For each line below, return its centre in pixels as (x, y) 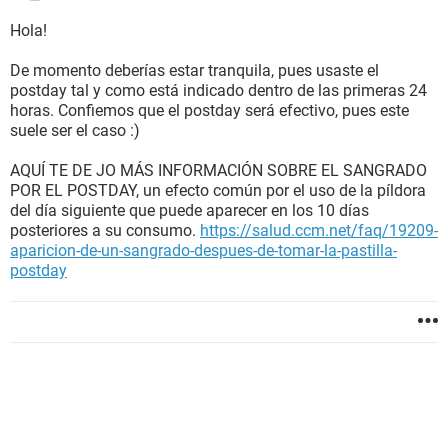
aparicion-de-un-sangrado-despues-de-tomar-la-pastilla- (203, 250)
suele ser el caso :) (75, 130)
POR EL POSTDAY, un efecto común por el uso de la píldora (218, 190)
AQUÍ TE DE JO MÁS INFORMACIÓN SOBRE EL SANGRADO (218, 170)
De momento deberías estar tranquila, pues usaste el (194, 70)
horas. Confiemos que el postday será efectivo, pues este (209, 110)
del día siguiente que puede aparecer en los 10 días (189, 210)
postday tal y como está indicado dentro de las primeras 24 (218, 90)
